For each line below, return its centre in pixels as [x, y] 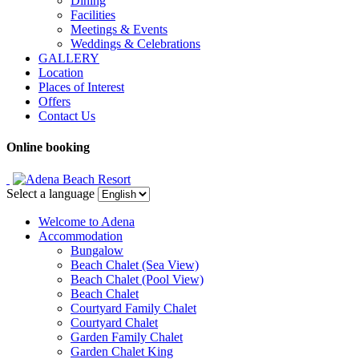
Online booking [48, 147]
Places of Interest [81, 87]
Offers [54, 101]
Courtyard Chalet [114, 322]
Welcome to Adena [87, 221]
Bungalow [97, 250]
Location [61, 73]
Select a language [50, 193]
